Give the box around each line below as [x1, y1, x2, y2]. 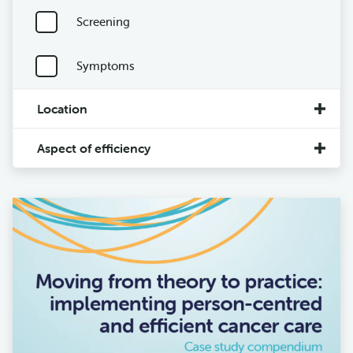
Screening [76, 13, 130, 29]
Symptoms [76, 58, 135, 73]
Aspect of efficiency [37, 139, 150, 156]
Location [37, 100, 87, 117]
